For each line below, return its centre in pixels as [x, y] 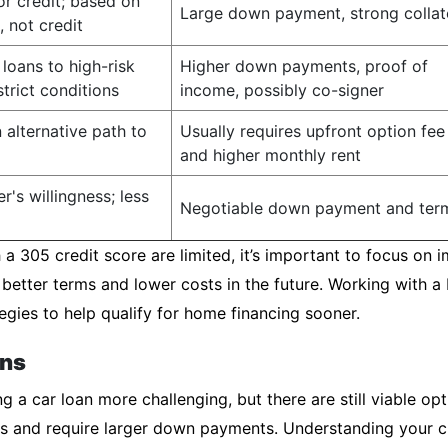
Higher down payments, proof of [304, 66]
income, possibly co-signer [282, 90]
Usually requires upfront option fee [312, 131]
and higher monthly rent [270, 155]
